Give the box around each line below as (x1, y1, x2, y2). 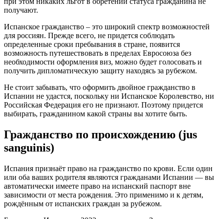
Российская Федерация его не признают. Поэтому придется (4, 101, 203, 109)
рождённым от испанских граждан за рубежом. (4, 199, 162, 208)
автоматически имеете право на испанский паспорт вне (4, 182, 191, 191)
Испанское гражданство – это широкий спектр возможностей (4, 22, 210, 31)
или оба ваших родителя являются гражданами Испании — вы (4, 173, 214, 182)
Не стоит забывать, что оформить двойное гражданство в (4, 83, 196, 92)
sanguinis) (4, 141, 54, 154)
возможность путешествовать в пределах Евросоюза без (4, 49, 191, 58)
